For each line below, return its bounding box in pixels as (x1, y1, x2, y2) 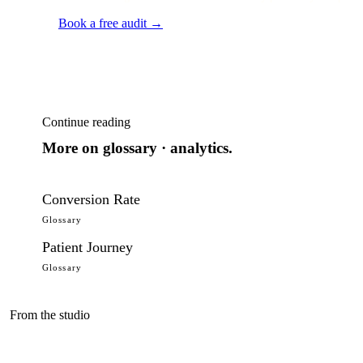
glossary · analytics (103, 139, 228, 156)
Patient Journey (42, 238, 133, 255)
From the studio (10, 308, 90, 322)
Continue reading (42, 114, 130, 129)
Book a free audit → (58, 15, 163, 30)
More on (42, 139, 103, 156)
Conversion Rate (42, 190, 140, 207)
